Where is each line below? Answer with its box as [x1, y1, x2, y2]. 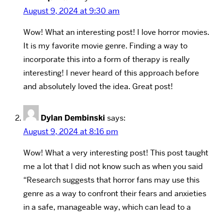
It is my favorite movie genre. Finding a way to [23, 40, 187, 51]
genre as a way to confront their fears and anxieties [23, 188, 206, 199]
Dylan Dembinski [41, 112, 105, 123]
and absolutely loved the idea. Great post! [23, 81, 173, 92]
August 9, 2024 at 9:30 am [23, 5, 120, 16]
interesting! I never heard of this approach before [23, 67, 199, 78]
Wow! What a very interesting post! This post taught [23, 147, 208, 158]
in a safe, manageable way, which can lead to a [23, 201, 191, 212]
